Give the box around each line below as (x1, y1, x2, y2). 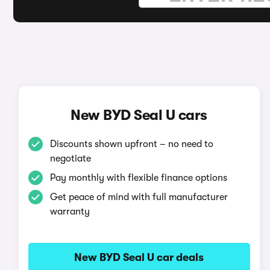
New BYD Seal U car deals (74, 251, 204, 263)
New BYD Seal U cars (71, 107, 207, 124)
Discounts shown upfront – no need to (49, 139, 213, 149)
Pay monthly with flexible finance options (49, 172, 227, 183)
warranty (49, 206, 90, 217)
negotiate (49, 153, 91, 164)
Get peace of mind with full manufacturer (49, 192, 228, 202)
